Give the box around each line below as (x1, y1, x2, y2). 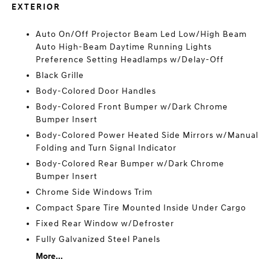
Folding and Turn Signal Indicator (36, 143, 177, 153)
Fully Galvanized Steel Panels (36, 234, 161, 244)
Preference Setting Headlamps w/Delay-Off (36, 54, 224, 65)
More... (36, 251, 64, 261)
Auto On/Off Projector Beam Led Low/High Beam (36, 29, 247, 39)
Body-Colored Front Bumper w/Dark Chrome (36, 102, 229, 112)
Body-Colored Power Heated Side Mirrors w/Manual (36, 130, 259, 140)
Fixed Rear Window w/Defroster (36, 218, 175, 229)
